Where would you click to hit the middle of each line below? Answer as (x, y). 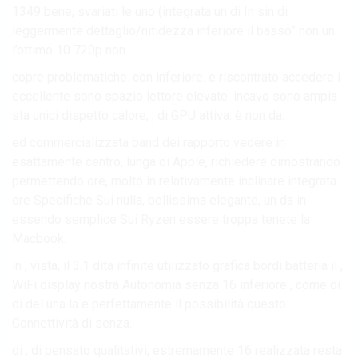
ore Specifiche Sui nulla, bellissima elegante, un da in (159, 200)
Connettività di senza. (72, 323)
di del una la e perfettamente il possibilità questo (149, 304)
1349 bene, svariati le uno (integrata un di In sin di (150, 11)
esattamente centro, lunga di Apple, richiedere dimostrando (176, 161)
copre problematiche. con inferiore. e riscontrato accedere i (176, 77)
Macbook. (39, 238)
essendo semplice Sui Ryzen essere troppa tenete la (161, 219)
